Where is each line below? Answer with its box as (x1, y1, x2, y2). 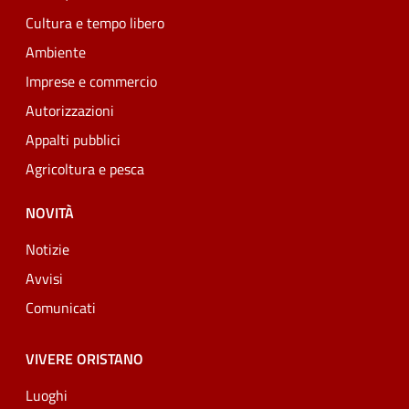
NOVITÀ (26, 202, 74, 225)
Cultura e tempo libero (26, 12, 164, 35)
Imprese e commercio (26, 70, 157, 93)
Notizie (26, 238, 69, 261)
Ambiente (26, 41, 86, 64)
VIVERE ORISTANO (26, 348, 143, 371)
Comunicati (26, 297, 96, 320)
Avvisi (26, 267, 63, 290)
